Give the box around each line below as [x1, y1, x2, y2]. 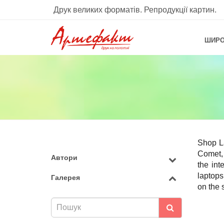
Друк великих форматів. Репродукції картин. [53, 5, 216, 14]
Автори [51, 153, 77, 161]
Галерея [51, 173, 80, 181]
